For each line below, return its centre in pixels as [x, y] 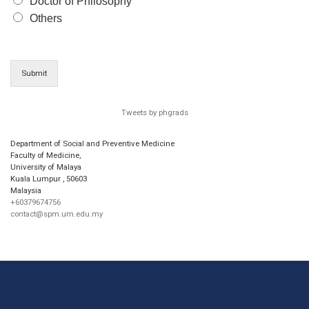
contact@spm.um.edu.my [57, 214]
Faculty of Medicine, [46, 156]
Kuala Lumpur [37, 179]
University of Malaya [46, 167]
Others [46, 19]
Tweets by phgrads [154, 112]
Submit [34, 73]
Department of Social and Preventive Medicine [92, 144]
